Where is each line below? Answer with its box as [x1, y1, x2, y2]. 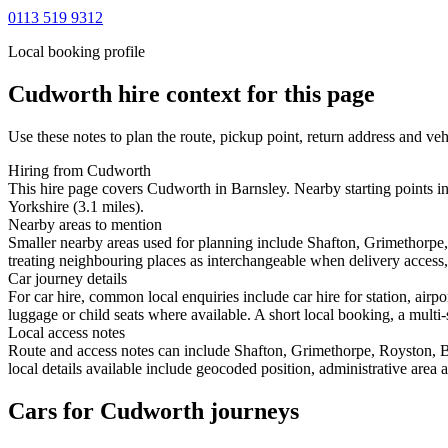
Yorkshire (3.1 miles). [8, 197, 144, 215]
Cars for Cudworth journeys [8, 397, 299, 424]
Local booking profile [8, 42, 145, 60]
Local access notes [8, 323, 125, 341]
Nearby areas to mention [8, 215, 162, 233]
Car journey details [8, 269, 127, 287]
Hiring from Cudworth [8, 161, 151, 179]
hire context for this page [112, 80, 375, 107]
